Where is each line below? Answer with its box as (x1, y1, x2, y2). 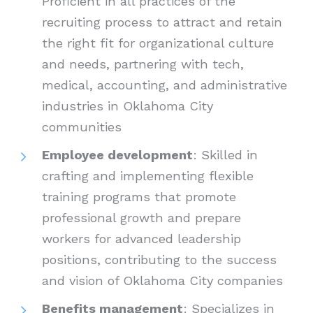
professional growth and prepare (42, 210, 241, 226)
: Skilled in (193, 147, 258, 163)
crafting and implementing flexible (42, 168, 254, 184)
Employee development (42, 147, 193, 163)
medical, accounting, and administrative (42, 78, 287, 93)
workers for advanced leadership (42, 231, 241, 247)
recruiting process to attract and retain (42, 15, 282, 30)
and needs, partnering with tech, (42, 57, 244, 72)
